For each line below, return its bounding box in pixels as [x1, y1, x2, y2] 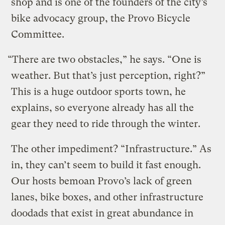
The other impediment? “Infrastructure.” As [11, 143, 212, 155]
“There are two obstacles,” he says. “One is [8, 53, 202, 65]
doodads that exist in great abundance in [11, 207, 194, 219]
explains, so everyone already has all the [11, 101, 194, 114]
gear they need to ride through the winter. [11, 118, 201, 130]
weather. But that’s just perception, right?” [11, 69, 206, 81]
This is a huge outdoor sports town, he [11, 85, 186, 97]
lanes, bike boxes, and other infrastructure [11, 191, 204, 203]
